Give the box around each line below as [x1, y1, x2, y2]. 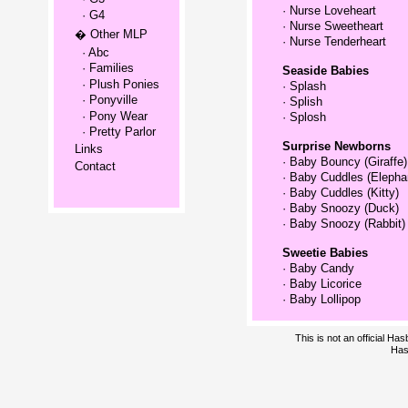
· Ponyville [74, 93, 138, 107]
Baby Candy [289, 261, 354, 275]
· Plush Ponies [74, 76, 159, 91]
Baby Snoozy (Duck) [289, 201, 399, 215]
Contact [74, 159, 116, 174]
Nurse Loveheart [289, 4, 376, 17]
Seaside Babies [281, 64, 369, 77]
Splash [289, 79, 326, 93]
